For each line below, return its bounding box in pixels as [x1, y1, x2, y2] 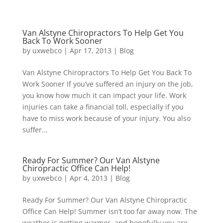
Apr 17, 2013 [69, 46, 111, 55]
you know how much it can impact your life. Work [22, 91, 186, 100]
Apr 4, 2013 [69, 173, 108, 183]
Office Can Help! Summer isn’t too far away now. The [22, 207, 197, 216]
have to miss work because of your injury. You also [22, 113, 191, 123]
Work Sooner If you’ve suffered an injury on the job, [22, 79, 193, 89]
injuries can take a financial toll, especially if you [22, 102, 184, 111]
